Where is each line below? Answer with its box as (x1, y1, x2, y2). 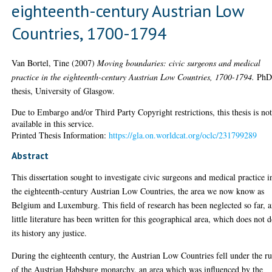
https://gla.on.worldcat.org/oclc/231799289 (109, 129, 257, 141)
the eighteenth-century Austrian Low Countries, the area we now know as (12, 185, 265, 197)
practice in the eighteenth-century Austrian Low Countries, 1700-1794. (12, 70, 255, 83)
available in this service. (12, 117, 95, 129)
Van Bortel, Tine (12, 56, 70, 69)
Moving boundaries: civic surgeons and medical (97, 56, 261, 69)
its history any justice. (12, 226, 87, 239)
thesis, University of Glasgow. (12, 84, 115, 97)
